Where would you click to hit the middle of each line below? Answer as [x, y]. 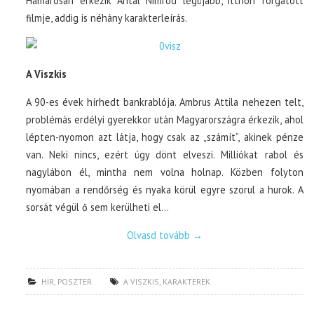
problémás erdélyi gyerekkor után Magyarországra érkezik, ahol [165, 119]
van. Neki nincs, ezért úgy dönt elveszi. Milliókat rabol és [165, 154]
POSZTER [75, 281]
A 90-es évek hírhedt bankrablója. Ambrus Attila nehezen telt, [165, 102]
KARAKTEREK [187, 281]
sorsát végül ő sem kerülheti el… [98, 207]
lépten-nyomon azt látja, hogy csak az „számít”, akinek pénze [165, 137]
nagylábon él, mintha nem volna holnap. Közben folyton [165, 172]
